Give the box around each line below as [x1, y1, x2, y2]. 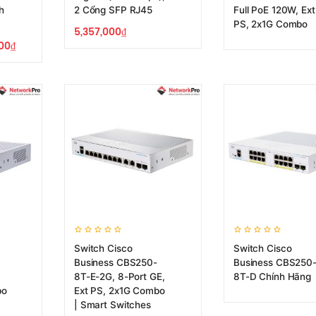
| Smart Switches [74, 299, 151, 310]
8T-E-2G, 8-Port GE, [74, 271, 165, 282]
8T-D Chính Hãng [233, 271, 311, 282]
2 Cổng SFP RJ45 [74, 4, 152, 16]
